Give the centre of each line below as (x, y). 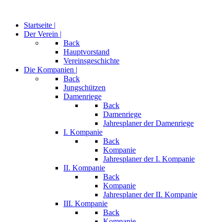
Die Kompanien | (51, 70)
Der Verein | (43, 34)
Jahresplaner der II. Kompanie (150, 194)
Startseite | (40, 25)
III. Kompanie (85, 203)
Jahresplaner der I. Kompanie (149, 159)
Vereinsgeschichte (91, 61)
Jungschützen (84, 87)
